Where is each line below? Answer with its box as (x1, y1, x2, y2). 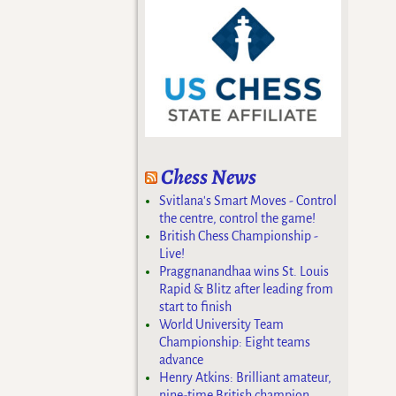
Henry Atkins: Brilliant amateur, (159, 370, 332, 385)
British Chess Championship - (159, 229, 319, 244)
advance (159, 353, 204, 368)
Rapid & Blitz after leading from (159, 282, 334, 297)
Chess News (161, 162, 257, 191)
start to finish (159, 300, 232, 315)
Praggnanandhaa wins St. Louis (159, 264, 330, 279)
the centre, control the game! (159, 211, 316, 226)
